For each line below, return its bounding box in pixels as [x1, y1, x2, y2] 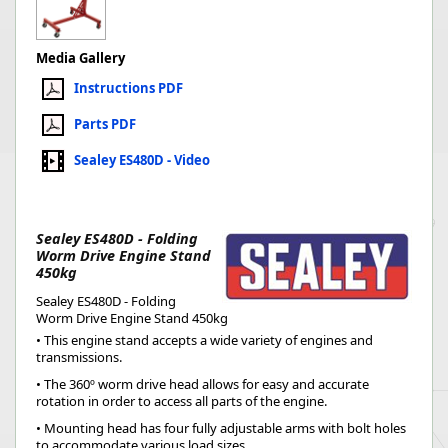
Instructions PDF [74, 78, 183, 97]
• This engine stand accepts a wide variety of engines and [36, 331, 373, 349]
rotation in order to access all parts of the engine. [36, 392, 327, 410]
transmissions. [36, 348, 122, 366]
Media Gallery [36, 49, 125, 67]
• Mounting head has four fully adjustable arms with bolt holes [36, 419, 406, 437]
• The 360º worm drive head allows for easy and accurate [36, 375, 369, 393]
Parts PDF [74, 114, 136, 133]
